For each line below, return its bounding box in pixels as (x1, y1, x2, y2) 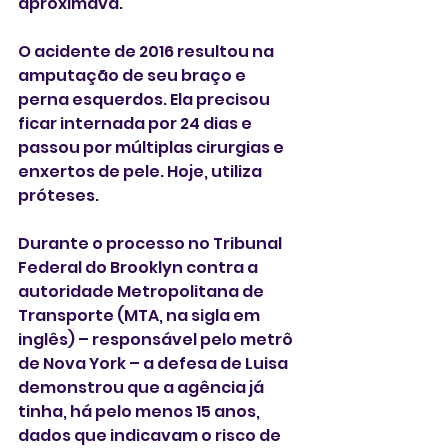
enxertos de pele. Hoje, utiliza (18, 159, 265, 183)
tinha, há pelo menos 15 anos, (18, 399, 263, 423)
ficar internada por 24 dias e (18, 111, 255, 135)
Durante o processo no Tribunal (18, 231, 285, 255)
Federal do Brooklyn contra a (18, 255, 261, 279)
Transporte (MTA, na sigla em (18, 303, 263, 327)
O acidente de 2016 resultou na (18, 39, 277, 63)
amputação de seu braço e (18, 63, 249, 87)
